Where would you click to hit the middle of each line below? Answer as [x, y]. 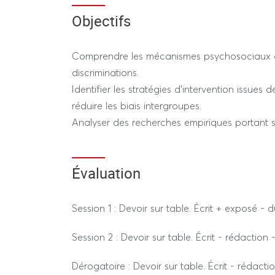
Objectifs [101, 21]
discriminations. [105, 72]
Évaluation [106, 173]
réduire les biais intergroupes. [137, 106]
